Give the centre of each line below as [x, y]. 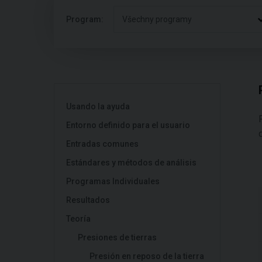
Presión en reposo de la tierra [147, 256]
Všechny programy [157, 19]
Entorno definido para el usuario [128, 125]
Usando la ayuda [98, 106]
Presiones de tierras [117, 237]
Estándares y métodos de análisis [131, 163]
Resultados [88, 200]
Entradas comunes [102, 144]
